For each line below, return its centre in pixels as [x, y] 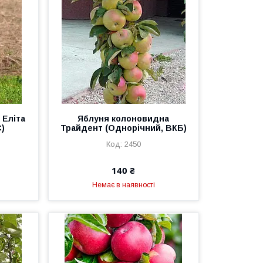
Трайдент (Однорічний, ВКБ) [123, 128]
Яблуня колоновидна [124, 119]
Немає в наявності [123, 185]
